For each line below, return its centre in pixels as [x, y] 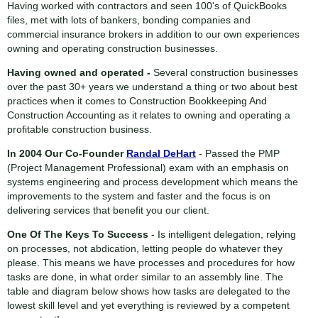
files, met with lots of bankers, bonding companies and [129, 20]
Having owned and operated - [80, 73]
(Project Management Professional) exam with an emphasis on [148, 168]
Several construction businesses [226, 73]
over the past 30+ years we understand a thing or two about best [152, 87]
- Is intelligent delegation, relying [222, 235]
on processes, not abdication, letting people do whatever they [145, 249]
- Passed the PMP [238, 154]
